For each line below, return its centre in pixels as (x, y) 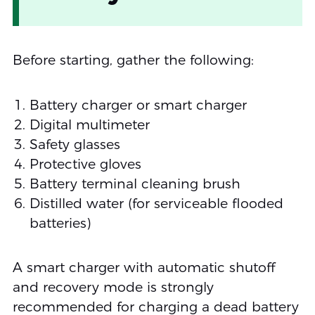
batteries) (60, 223)
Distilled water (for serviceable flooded (156, 203)
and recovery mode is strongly (113, 288)
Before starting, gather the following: (133, 60)
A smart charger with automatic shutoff (143, 268)
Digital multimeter (89, 124)
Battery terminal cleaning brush (135, 184)
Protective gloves (85, 164)
